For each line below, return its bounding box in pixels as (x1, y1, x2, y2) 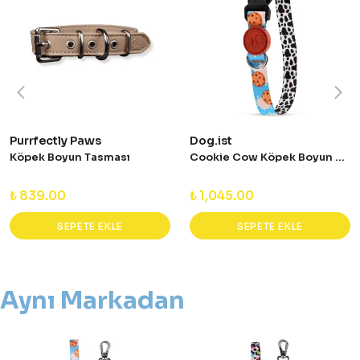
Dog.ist (190, 133, 232, 148)
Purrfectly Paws (10, 133, 101, 148)
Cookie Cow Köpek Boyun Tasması (335, 150, 345, 164)
